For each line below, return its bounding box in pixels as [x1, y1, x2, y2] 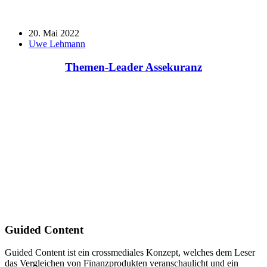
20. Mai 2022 [29, 28, 79, 39]
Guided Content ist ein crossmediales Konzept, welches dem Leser [5, 247, 255, 258]
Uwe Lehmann [29, 39, 85, 49]
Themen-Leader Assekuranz [65, 61, 202, 74]
